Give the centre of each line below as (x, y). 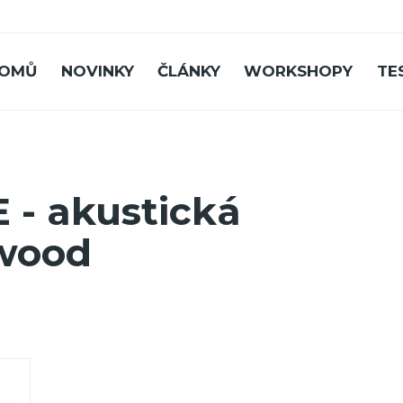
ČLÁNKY (189, 72)
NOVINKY (97, 72)
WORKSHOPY (299, 72)
